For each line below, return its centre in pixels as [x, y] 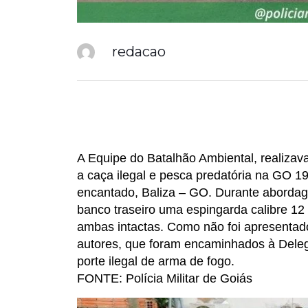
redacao [139, 51]
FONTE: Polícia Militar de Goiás [165, 279]
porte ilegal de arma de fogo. [156, 262]
